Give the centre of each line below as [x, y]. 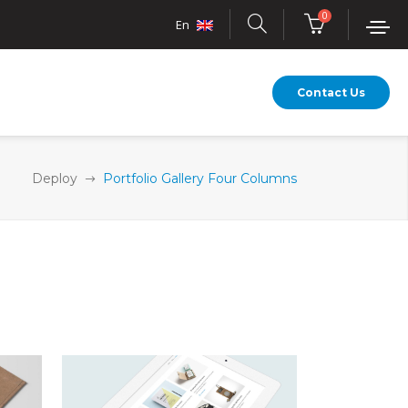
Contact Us [331, 92]
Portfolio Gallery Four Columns [200, 178]
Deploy [55, 178]
